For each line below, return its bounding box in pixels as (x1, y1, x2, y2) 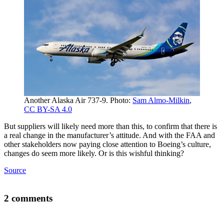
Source (4, 165, 26, 174)
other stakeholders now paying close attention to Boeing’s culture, (4, 139, 211, 148)
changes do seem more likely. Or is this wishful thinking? (4, 148, 184, 157)
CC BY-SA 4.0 (24, 104, 72, 113)
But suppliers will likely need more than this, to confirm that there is (4, 121, 217, 130)
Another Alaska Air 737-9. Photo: (24, 95, 132, 104)
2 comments (4, 193, 52, 204)
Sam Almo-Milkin (132, 95, 189, 104)
